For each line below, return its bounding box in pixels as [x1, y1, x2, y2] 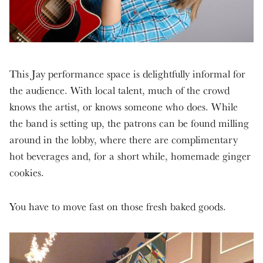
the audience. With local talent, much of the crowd [9, 83, 230, 97]
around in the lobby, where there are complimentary [9, 132, 238, 146]
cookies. [9, 165, 44, 179]
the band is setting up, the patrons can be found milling [9, 116, 249, 130]
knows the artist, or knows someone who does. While [9, 99, 238, 113]
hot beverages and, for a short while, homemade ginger [9, 149, 251, 163]
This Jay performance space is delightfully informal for [9, 66, 245, 80]
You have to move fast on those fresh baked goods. [9, 199, 226, 213]
